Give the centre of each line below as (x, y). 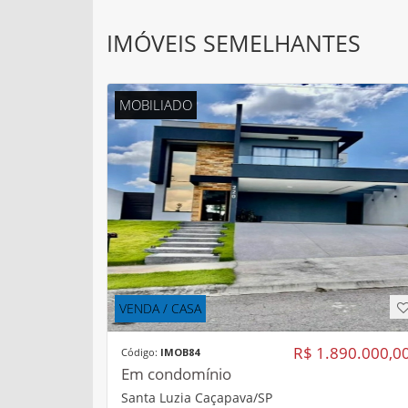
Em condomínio (176, 373)
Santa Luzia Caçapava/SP (197, 397)
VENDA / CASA (160, 308)
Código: (141, 352)
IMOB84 (180, 352)
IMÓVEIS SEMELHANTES (234, 42)
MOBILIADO (156, 104)
